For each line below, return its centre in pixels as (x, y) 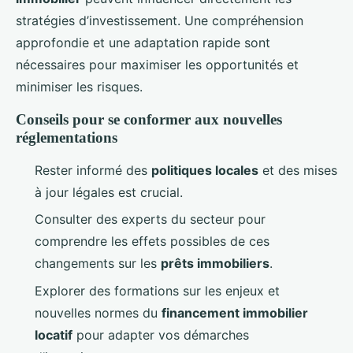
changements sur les (98, 264)
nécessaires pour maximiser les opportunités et (157, 65)
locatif (54, 334)
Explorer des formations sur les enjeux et (157, 290)
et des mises (298, 171)
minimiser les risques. (79, 87)
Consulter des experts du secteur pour (150, 219)
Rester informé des (93, 171)
